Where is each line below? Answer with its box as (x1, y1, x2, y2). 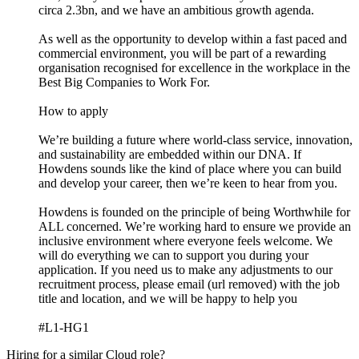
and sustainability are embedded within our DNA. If (38, 147, 301, 161)
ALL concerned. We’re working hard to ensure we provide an (38, 219, 351, 233)
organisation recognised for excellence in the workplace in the (38, 60, 350, 75)
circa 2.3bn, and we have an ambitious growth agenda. (38, 2, 317, 17)
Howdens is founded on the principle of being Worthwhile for (38, 204, 350, 219)
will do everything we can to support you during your (38, 248, 309, 262)
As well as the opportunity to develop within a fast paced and (38, 31, 347, 46)
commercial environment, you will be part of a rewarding (38, 46, 326, 60)
